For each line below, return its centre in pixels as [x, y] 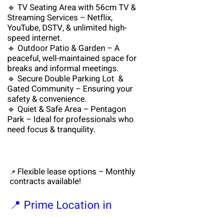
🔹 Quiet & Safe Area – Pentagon [67, 109]
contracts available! [45, 181]
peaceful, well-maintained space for [72, 58]
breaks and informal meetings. [63, 69]
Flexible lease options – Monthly [76, 172]
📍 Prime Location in [61, 205]
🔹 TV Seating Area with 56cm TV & [72, 8]
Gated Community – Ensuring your [70, 89]
